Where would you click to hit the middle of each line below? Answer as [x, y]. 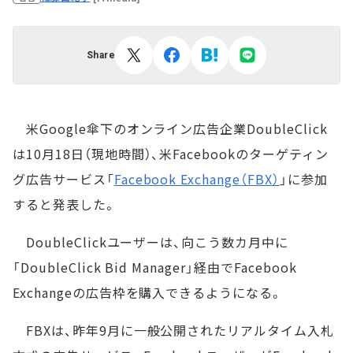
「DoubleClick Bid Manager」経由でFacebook [155, 267]
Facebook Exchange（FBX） [197, 179]
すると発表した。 [65, 204]
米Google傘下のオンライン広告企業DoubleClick [170, 128]
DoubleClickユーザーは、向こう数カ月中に [150, 242]
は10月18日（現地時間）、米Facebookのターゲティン [171, 154]
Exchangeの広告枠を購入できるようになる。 [148, 292]
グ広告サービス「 [63, 179]
